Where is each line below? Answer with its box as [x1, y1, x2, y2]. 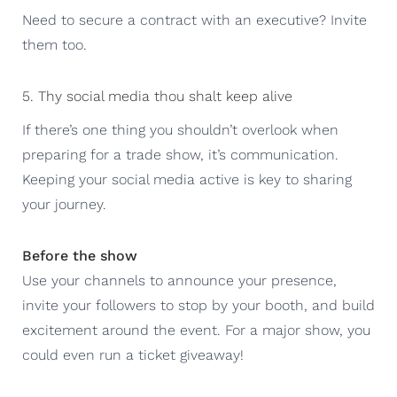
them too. [22, 35, 87, 53]
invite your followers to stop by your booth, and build [22, 296, 375, 314]
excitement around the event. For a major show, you [22, 321, 370, 339]
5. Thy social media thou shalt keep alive [22, 87, 292, 105]
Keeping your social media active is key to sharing [22, 170, 352, 188]
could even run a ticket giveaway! [22, 346, 244, 363]
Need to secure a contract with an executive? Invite [22, 11, 367, 28]
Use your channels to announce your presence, [22, 271, 337, 289]
